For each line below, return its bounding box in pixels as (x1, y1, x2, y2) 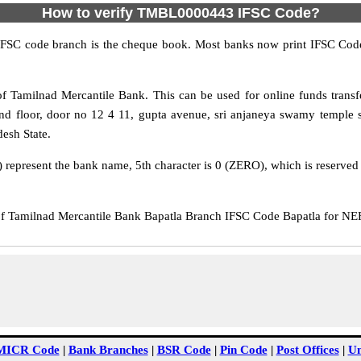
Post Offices (276, 343, 339, 356)
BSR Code (156, 343, 211, 356)
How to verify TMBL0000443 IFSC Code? (41, 5, 320, 21)
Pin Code (219, 343, 268, 356)
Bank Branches (68, 343, 148, 356)
